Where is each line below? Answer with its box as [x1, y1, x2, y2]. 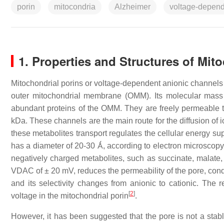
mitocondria [54, 2, 95, 11]
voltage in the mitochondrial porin [11, 191, 128, 200]
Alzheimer [114, 2, 150, 11]
